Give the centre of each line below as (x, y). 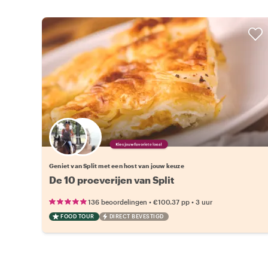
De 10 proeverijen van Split (112, 179)
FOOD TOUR (77, 216)
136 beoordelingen (118, 202)
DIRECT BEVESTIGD (136, 216)
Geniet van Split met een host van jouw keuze (117, 165)
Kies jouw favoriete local (139, 144)
